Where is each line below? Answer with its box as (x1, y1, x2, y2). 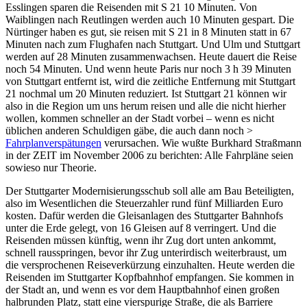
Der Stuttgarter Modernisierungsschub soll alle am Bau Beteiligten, (5, 184, 294, 197)
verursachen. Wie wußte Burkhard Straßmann (101, 136, 302, 149)
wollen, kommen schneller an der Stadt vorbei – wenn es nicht (5, 112, 274, 124)
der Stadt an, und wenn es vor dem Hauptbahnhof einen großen (5, 283, 280, 295)
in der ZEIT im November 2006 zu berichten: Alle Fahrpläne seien (5, 149, 293, 161)
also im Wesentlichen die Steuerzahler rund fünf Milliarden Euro (5, 197, 283, 209)
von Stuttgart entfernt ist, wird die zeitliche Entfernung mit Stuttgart (5, 75, 295, 87)
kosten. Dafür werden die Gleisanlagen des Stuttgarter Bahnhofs (5, 209, 283, 221)
